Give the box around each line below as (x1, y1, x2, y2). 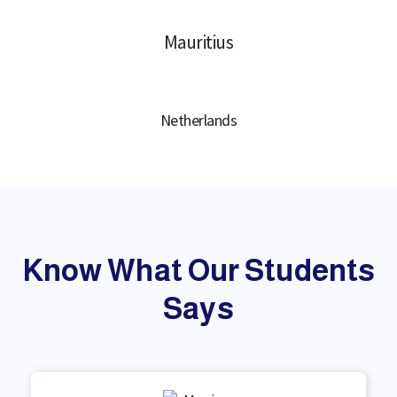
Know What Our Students (21, 253, 376, 288)
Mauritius (163, 30, 234, 55)
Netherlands (160, 109, 237, 130)
